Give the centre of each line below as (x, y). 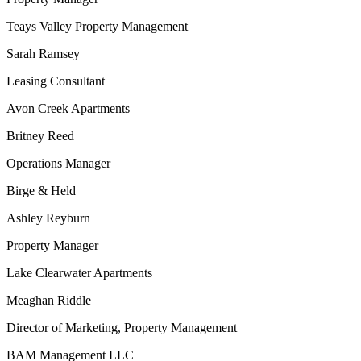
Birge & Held (41, 191)
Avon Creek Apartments (68, 108)
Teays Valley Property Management (97, 26)
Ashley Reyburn (48, 218)
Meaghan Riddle (49, 300)
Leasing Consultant (56, 81)
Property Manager (52, 245)
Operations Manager (58, 163)
